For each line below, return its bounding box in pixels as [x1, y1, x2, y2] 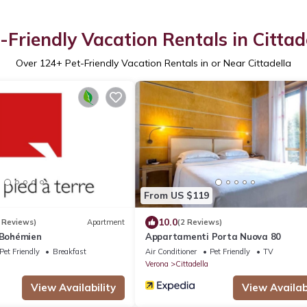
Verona [145, 258, 169, 269]
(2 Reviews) [177, 217, 222, 228]
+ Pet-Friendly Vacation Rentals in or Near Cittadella [56, 57, 291, 70]
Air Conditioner [145, 246, 197, 256]
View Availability [31, 280, 116, 294]
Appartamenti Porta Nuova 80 [145, 230, 281, 242]
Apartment [87, 217, 125, 228]
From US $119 [144, 189, 209, 202]
